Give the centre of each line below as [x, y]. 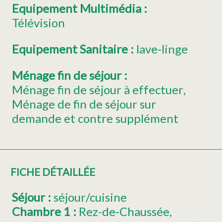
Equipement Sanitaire [71, 49]
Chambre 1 [42, 212]
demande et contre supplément [95, 118]
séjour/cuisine [90, 197]
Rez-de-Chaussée [124, 212]
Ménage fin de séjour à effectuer [98, 90]
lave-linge [162, 49]
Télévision [38, 23]
